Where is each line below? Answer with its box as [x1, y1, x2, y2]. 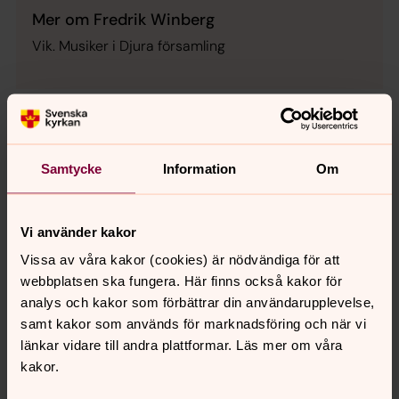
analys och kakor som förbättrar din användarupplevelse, [20, 294, 375, 310]
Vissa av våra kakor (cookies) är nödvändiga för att [20, 251, 340, 267]
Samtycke [40, 160, 102, 175]
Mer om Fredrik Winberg [32, 8, 215, 30]
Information [162, 160, 237, 175]
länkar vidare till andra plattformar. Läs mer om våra [20, 337, 343, 353]
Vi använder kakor [20, 224, 137, 239]
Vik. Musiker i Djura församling [32, 36, 225, 55]
